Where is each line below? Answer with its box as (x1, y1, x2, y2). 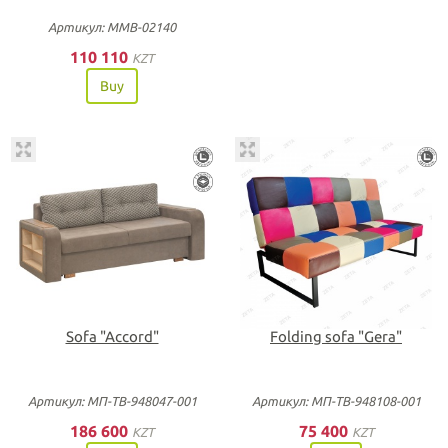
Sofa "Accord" (65, 328, 159, 345)
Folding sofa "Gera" (270, 328, 402, 345)
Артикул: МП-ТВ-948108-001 (251, 394, 421, 408)
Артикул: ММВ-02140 (48, 19, 176, 34)
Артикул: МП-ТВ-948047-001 (27, 394, 197, 408)
